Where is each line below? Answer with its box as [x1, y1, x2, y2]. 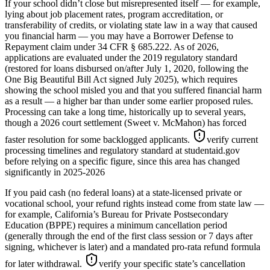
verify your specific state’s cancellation [99, 258, 245, 269]
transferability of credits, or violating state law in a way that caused [5, 19, 257, 30]
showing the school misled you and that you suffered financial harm [5, 84, 262, 95]
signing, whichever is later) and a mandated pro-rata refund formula [5, 241, 260, 252]
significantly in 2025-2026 [5, 166, 105, 177]
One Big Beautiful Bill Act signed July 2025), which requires [5, 74, 237, 84]
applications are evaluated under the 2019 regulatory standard [5, 52, 237, 63]
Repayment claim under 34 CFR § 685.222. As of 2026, [5, 41, 219, 52]
